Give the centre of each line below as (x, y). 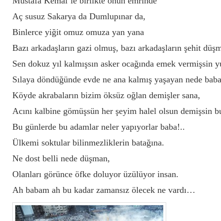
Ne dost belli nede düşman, (61, 158)
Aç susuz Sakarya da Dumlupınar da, (79, 16)
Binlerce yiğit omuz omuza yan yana (78, 32)
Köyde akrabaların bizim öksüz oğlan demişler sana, (106, 95)
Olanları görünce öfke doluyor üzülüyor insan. (95, 174)
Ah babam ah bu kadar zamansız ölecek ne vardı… (104, 190)
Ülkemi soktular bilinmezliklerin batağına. (88, 143)
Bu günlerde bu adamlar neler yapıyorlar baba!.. (99, 127)
